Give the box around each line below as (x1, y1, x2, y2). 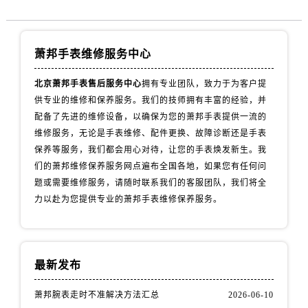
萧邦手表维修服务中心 (34, 47, 152, 60)
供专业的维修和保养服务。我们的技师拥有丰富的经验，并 (34, 95, 267, 105)
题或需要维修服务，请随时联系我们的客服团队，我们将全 (34, 177, 267, 188)
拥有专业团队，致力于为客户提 (142, 78, 267, 89)
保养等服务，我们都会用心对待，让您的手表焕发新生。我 (34, 144, 267, 155)
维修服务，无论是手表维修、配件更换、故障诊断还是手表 (34, 128, 267, 138)
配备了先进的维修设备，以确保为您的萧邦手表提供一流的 (34, 111, 267, 122)
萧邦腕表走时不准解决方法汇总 (34, 289, 160, 300)
